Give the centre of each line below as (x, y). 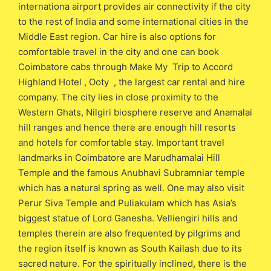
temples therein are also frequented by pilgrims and (129, 233)
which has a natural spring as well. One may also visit (131, 188)
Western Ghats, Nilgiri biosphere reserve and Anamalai (135, 112)
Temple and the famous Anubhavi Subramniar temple (132, 172)
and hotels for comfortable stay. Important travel (121, 142)
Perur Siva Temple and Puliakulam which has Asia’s (127, 203)
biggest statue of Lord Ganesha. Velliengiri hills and (128, 218)
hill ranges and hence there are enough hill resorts (127, 127)
